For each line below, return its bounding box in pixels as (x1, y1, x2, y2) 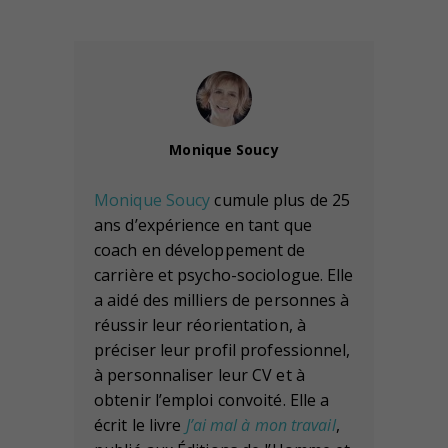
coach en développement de (94, 238, 306, 261)
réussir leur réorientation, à (94, 313, 306, 336)
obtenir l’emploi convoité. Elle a (94, 388, 330, 411)
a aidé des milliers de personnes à (94, 288, 350, 311)
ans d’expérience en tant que (94, 213, 312, 236)
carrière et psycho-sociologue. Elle (94, 263, 354, 286)
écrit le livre (94, 413, 186, 436)
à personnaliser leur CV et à (94, 363, 305, 386)
